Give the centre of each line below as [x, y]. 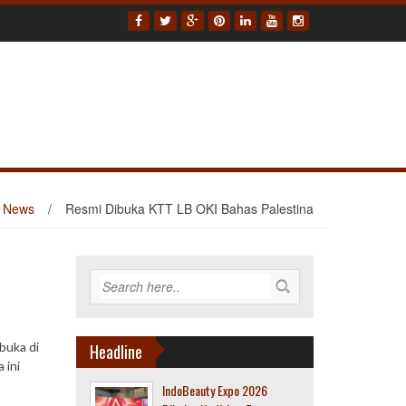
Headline [116, 352]
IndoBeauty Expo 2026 [214, 390]
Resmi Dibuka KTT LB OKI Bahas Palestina [189, 208]
